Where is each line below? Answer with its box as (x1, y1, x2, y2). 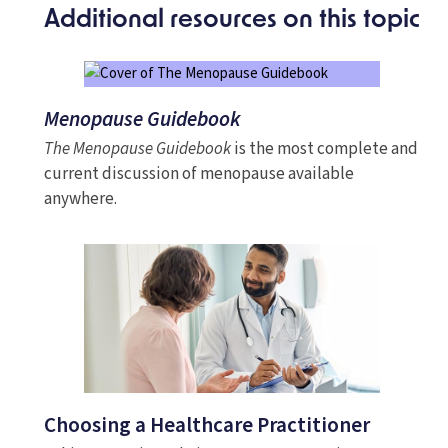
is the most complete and (230, 137, 418, 162)
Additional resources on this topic (44, 8, 420, 34)
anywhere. (43, 187, 117, 212)
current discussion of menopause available (43, 162, 354, 187)
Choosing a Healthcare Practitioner (43, 409, 370, 440)
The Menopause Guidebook (43, 137, 231, 162)
